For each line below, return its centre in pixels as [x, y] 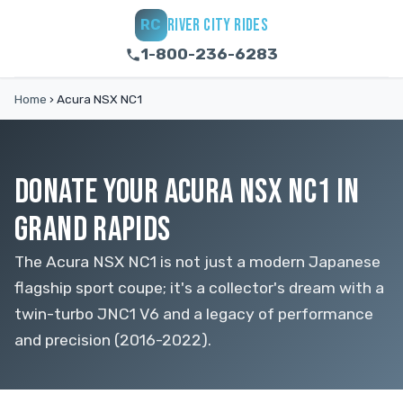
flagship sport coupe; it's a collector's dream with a [199, 288]
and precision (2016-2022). [113, 340]
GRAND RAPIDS [93, 230]
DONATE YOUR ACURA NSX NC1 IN [187, 192]
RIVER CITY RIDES [218, 25]
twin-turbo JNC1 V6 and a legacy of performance [194, 314]
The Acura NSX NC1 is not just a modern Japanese [197, 262]
